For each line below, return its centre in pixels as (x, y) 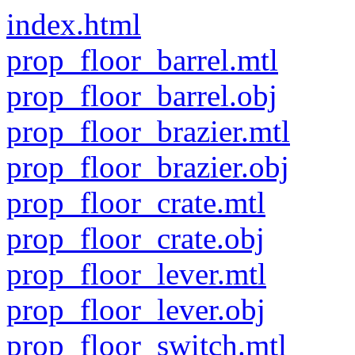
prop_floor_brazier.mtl (148, 131)
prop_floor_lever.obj (136, 309)
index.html (74, 24)
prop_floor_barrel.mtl (142, 60)
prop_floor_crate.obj (136, 238)
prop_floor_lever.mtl (136, 274)
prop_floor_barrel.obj (142, 95)
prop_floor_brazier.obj (148, 167)
